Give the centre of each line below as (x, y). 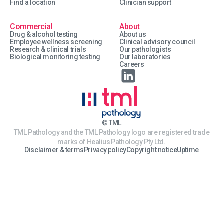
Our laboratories (145, 57)
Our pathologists (145, 49)
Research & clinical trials (48, 49)
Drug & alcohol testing (44, 34)
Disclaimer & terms (54, 150)
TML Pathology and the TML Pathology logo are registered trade (111, 133)
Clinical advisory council (157, 42)
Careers (132, 64)
